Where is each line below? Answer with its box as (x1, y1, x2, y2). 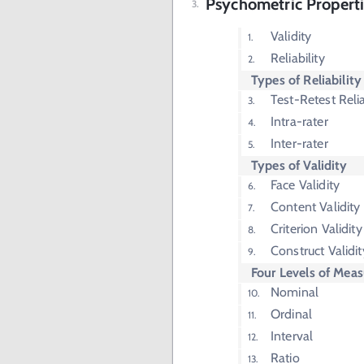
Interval (271, 328, 314, 344)
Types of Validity (251, 158, 348, 174)
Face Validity (271, 177, 340, 193)
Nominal (271, 284, 319, 301)
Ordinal (271, 306, 313, 323)
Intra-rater (271, 114, 328, 130)
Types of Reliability (251, 72, 362, 89)
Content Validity (271, 199, 361, 215)
